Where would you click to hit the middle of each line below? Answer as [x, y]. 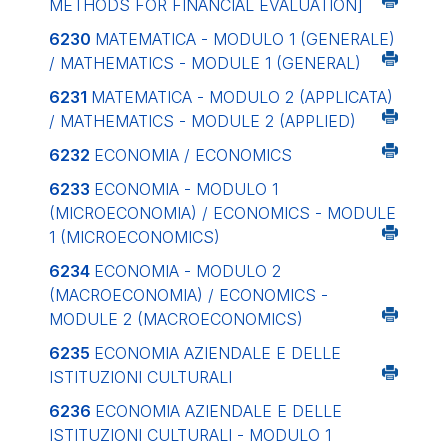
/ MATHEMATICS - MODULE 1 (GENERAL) [205, 63]
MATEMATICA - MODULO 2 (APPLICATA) [242, 97]
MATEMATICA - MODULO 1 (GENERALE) [245, 39]
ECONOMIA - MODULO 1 [186, 189]
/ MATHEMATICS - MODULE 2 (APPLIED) [202, 121]
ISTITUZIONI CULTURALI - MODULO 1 [190, 435]
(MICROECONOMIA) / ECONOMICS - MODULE [222, 213]
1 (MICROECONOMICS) [134, 237]
